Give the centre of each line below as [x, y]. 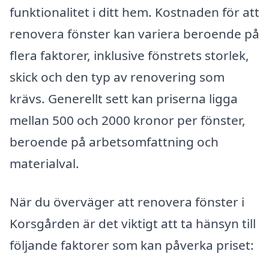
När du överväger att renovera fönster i [127, 202]
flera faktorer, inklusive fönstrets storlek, [129, 56]
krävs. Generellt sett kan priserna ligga [124, 99]
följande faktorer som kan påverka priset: [132, 245]
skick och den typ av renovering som [117, 77]
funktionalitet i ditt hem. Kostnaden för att [134, 12]
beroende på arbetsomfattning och [114, 142]
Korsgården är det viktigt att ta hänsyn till [133, 224]
